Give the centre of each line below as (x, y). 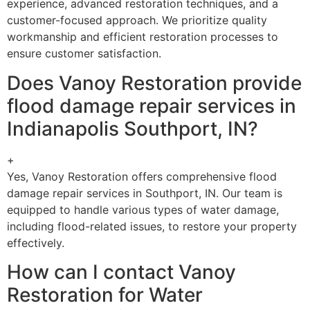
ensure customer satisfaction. (84, 54)
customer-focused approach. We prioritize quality (137, 20)
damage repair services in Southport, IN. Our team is (145, 193)
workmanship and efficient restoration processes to (143, 37)
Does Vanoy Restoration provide (154, 83)
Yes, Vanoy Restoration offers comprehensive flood (142, 176)
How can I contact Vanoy (121, 272)
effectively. (36, 243)
